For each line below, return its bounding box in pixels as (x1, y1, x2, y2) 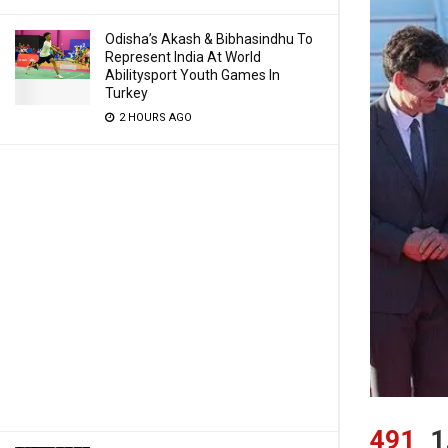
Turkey (105, 85, 148, 101)
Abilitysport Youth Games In (105, 67, 280, 83)
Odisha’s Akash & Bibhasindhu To (105, 31, 313, 47)
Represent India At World (105, 49, 261, 65)
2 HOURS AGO (116, 111, 192, 124)
